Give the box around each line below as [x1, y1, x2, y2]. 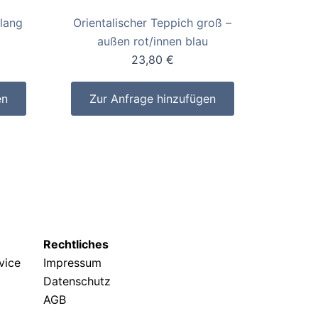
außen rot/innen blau [97, 34, 208, 49]
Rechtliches [43, 237, 109, 252]
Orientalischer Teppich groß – [73, 16, 232, 31]
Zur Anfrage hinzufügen [89, 92, 216, 106]
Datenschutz [43, 274, 111, 289]
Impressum [43, 256, 105, 270]
